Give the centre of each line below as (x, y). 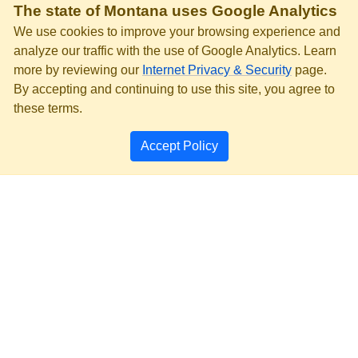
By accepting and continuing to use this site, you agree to (174, 89)
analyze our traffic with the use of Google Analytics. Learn (175, 51)
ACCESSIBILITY (179, 255)
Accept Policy (179, 146)
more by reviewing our (78, 70)
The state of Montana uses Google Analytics (175, 11)
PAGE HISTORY (179, 313)
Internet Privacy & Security (217, 70)
